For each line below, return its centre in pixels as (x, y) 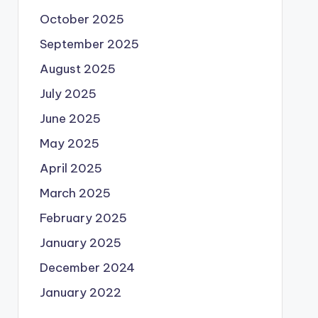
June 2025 (70, 118)
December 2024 (87, 267)
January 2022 (80, 292)
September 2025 (89, 44)
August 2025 (77, 68)
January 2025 (80, 242)
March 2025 (75, 193)
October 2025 (82, 19)
